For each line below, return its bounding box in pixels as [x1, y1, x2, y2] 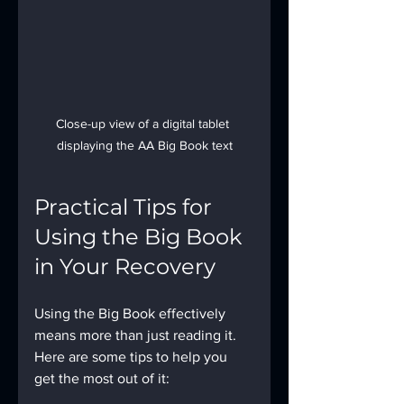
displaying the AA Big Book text [56, 137, 233, 152]
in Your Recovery [34, 252, 216, 280]
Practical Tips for [34, 193, 217, 220]
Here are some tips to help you [34, 348, 231, 364]
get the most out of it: [34, 370, 170, 386]
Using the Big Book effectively [34, 305, 229, 321]
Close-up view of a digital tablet [56, 115, 233, 131]
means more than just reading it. [34, 326, 240, 343]
